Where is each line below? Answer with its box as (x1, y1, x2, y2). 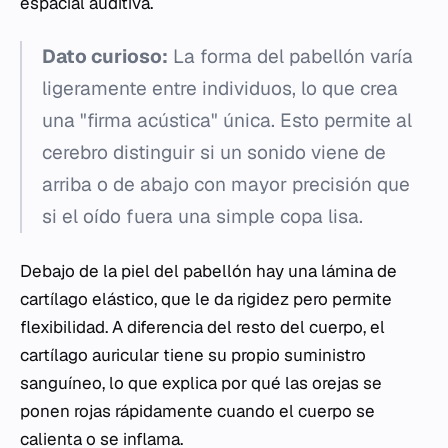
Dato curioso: (42, 44, 168, 70)
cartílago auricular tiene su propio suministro (20, 344, 366, 367)
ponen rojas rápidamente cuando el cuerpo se (20, 400, 375, 423)
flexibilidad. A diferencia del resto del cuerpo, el (20, 316, 385, 339)
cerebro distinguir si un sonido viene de (42, 140, 386, 166)
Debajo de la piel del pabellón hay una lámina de (20, 260, 397, 283)
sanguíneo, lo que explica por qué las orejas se (20, 372, 382, 395)
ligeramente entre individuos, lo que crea (42, 76, 398, 102)
